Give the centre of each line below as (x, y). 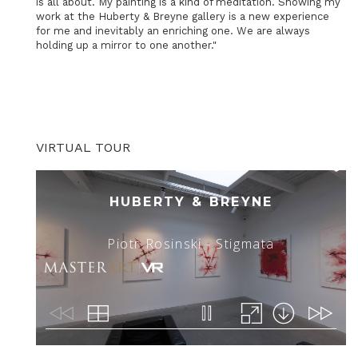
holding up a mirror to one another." (126, 45)
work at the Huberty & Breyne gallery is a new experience (183, 16)
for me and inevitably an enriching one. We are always (173, 31)
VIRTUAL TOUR (83, 147)
